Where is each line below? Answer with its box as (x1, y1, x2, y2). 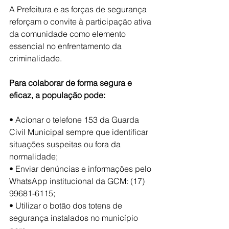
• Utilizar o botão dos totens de (9, 200, 124, 211)
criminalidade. (9, 53, 62, 63)
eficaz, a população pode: (9, 89, 105, 100)
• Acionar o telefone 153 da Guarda (9, 114, 141, 125)
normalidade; (9, 151, 58, 162)
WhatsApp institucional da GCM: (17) (9, 175, 145, 186)
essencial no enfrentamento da (9, 40, 124, 51)
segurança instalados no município (9, 212, 140, 223)
